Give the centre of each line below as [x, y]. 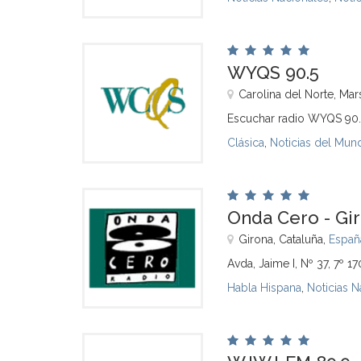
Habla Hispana [264, 288]
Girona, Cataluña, [284, 239]
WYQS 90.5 [273, 73]
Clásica [246, 143]
